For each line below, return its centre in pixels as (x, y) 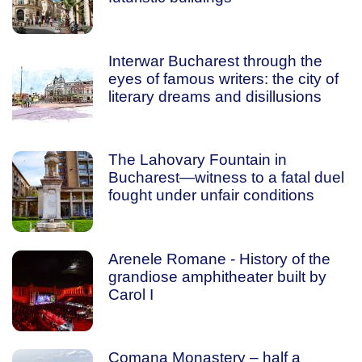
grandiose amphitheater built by (217, 276)
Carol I (130, 294)
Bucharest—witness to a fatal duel (226, 177)
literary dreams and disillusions (215, 96)
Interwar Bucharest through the (215, 61)
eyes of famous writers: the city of (223, 78)
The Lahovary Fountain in (197, 160)
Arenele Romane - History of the (219, 259)
